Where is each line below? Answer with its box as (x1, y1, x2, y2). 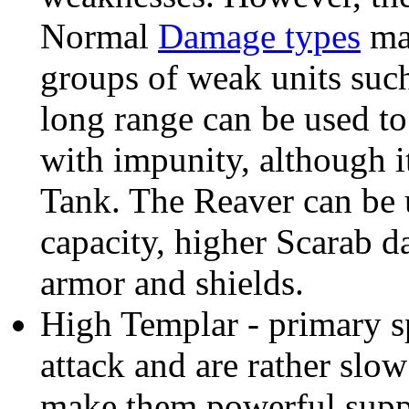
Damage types (158, 16, 361, 57)
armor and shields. (40, 263, 304, 303)
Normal (40, 16, 158, 57)
